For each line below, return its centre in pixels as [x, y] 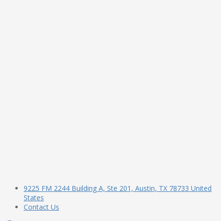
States [34, 197]
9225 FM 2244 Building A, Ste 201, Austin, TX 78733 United [118, 188]
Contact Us [41, 207]
